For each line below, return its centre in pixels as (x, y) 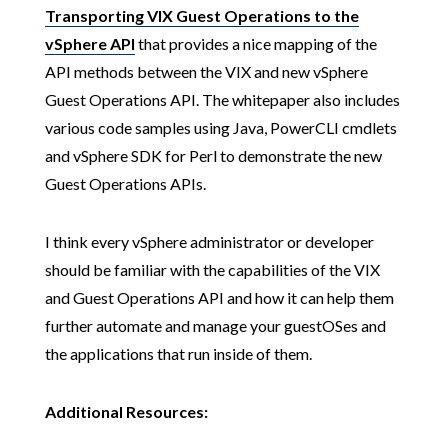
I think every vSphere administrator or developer (209, 242)
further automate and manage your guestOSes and (215, 326)
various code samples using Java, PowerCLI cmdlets (220, 128)
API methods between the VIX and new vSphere (206, 72)
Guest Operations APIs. (125, 184)
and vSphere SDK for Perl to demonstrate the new (213, 156)
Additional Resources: (126, 412)
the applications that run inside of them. (178, 354)
